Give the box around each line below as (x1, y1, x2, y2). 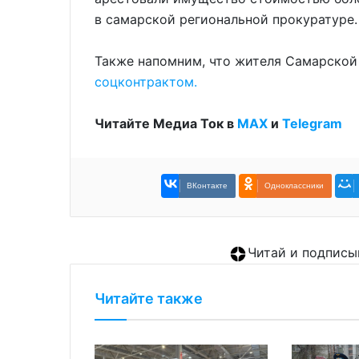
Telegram (282, 115, 342, 132)
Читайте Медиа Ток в (95, 115, 237, 132)
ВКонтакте (187, 181, 228, 191)
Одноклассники (264, 181, 324, 191)
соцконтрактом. (95, 74, 197, 91)
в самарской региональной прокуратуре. (95, 11, 357, 28)
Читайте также (95, 290, 203, 308)
